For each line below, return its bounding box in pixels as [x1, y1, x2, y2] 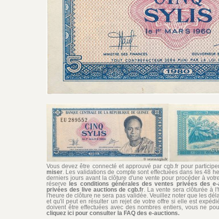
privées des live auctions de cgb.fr [46, 186, 144, 194]
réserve [46, 180, 69, 188]
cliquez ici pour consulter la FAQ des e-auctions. [46, 210, 179, 217]
